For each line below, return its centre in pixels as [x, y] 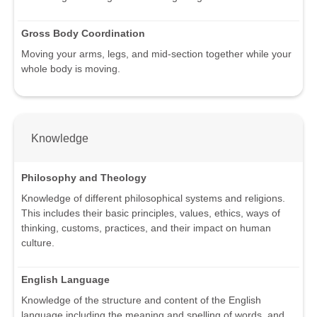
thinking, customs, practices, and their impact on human [146, 227]
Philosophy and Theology [84, 177]
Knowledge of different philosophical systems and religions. [153, 198]
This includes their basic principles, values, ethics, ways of [151, 213]
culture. [38, 242]
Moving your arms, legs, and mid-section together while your [156, 54]
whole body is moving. [71, 69]
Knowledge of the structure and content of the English [141, 300]
